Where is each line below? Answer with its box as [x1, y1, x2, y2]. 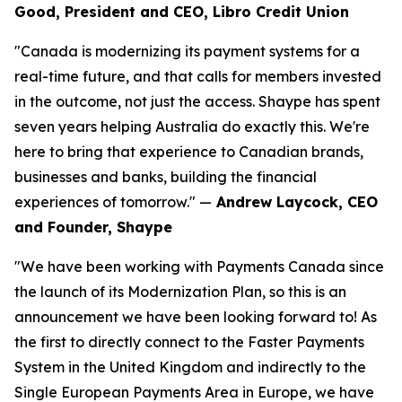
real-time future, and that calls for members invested [14, 67, 381, 85]
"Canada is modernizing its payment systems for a [14, 42, 360, 60]
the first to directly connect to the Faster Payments [14, 333, 364, 351]
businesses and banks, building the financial [14, 168, 317, 186]
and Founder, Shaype [14, 218, 172, 236]
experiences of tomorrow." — [14, 193, 212, 211]
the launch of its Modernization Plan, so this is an [14, 283, 346, 301]
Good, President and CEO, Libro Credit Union [14, 3, 349, 21]
